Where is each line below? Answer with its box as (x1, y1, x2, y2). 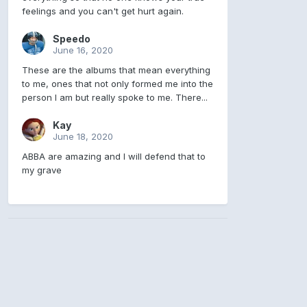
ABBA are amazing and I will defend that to (21, 151, 206, 162)
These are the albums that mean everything (21, 64, 210, 76)
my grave (21, 164, 62, 176)
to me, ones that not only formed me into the (21, 78, 213, 90)
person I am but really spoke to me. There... (21, 92, 208, 103)
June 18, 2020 (52, 131, 113, 143)
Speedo (52, 33, 90, 45)
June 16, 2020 (52, 45, 113, 56)
